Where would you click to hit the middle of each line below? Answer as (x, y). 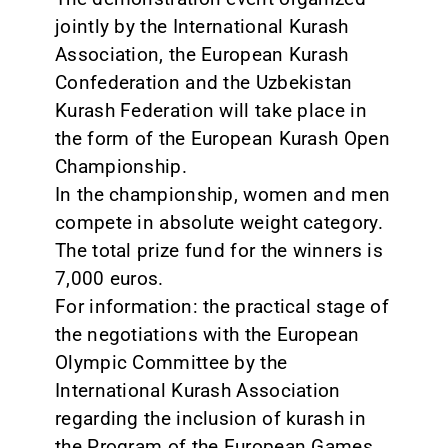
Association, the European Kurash (201, 54)
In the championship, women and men (222, 194)
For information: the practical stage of (221, 306)
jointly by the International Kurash (201, 26)
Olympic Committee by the (171, 362)
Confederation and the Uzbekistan (203, 82)
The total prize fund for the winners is (218, 250)
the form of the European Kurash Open (222, 138)
